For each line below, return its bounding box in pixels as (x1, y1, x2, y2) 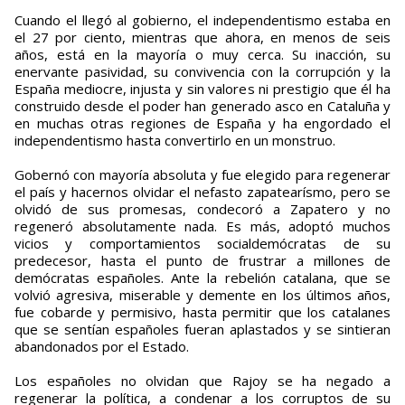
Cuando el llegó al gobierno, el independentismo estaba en (14, 11, 391, 30)
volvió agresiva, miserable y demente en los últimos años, (14, 286, 391, 305)
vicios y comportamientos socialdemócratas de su (14, 234, 391, 253)
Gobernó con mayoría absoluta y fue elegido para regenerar (14, 165, 391, 184)
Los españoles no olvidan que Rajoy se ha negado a (14, 372, 391, 391)
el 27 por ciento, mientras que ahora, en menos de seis (14, 28, 391, 47)
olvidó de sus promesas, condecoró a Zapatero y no (14, 200, 391, 219)
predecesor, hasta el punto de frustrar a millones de (14, 251, 391, 270)
